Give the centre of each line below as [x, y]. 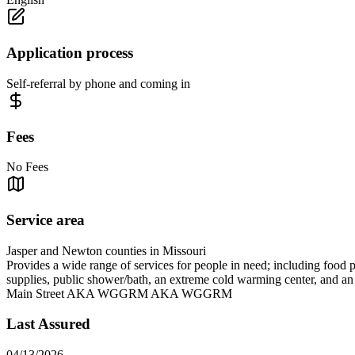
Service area [46, 219]
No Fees [27, 167]
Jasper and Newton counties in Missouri [106, 250]
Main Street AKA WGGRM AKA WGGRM [119, 293]
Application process [70, 53]
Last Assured [48, 324]
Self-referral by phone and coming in [98, 83]
